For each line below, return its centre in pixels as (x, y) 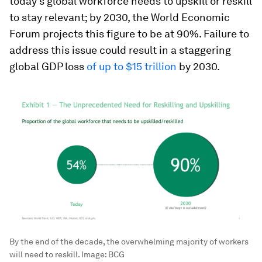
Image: (94, 254)
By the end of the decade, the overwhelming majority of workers (129, 242)
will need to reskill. (44, 254)
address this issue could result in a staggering (120, 50)
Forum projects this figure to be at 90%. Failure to (129, 34)
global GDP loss (48, 66)
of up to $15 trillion (132, 66)
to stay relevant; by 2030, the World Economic (120, 17)
